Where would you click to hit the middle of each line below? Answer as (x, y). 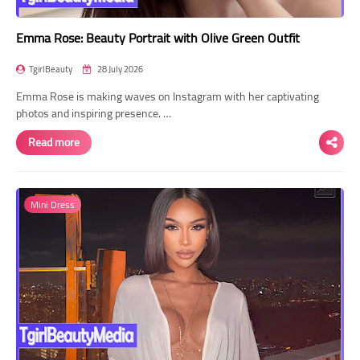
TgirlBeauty (51, 69)
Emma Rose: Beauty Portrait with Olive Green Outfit (158, 37)
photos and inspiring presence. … (94, 113)
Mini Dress (53, 204)
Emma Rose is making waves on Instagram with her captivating (168, 96)
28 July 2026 (119, 69)
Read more (54, 142)
